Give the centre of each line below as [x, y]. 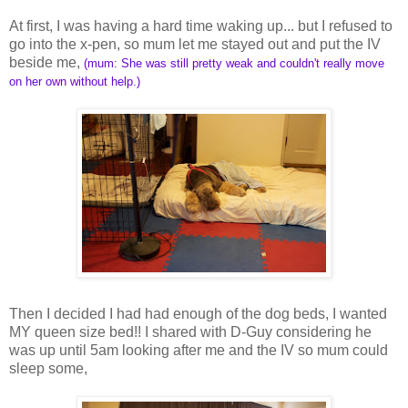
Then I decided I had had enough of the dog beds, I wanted [198, 313]
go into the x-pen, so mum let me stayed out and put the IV [195, 44]
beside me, [46, 62]
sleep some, [48, 368]
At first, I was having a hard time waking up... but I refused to [201, 25]
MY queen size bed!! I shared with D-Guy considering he [190, 331]
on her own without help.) [75, 81]
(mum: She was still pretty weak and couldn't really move [234, 63]
